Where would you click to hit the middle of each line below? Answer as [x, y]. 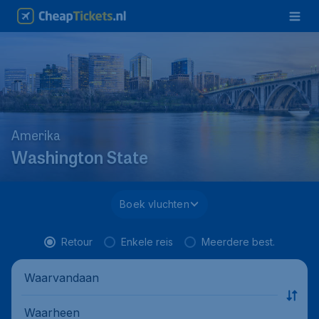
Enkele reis [147, 242]
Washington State [80, 160]
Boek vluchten [155, 204]
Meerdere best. [238, 242]
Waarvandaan [62, 277]
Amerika [36, 137]
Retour [77, 242]
